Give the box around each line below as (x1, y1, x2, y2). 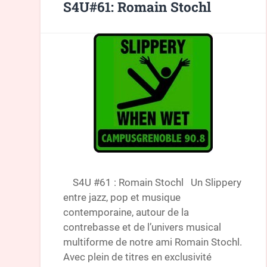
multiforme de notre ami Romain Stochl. (63, 235, 243, 248)
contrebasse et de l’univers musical (63, 221, 222, 233)
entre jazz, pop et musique (63, 191, 181, 203)
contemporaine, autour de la (63, 206, 190, 218)
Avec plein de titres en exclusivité (63, 250, 212, 263)
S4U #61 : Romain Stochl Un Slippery (63, 176, 242, 188)
